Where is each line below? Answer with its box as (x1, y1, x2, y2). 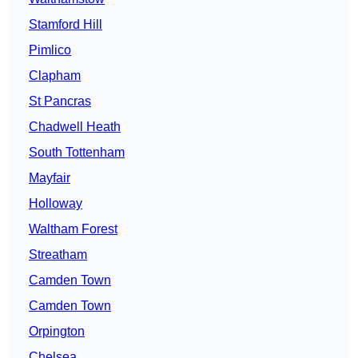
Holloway (29, 197, 82, 211)
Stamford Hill (29, 18, 102, 32)
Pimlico (29, 43, 71, 58)
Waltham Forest (29, 222, 117, 237)
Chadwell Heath (29, 120, 121, 134)
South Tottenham (29, 145, 125, 160)
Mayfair (29, 171, 70, 185)
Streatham (29, 248, 87, 262)
